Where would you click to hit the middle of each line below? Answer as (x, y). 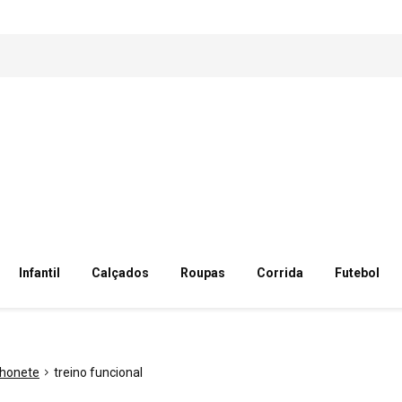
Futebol (358, 273)
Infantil (39, 273)
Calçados (120, 273)
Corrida (280, 273)
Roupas (202, 273)
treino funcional (98, 372)
